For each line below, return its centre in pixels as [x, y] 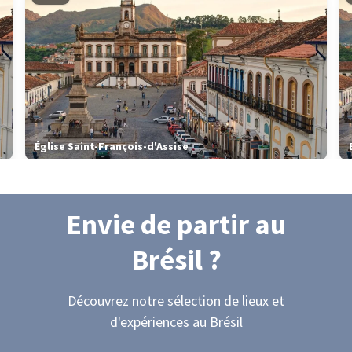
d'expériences [151, 322]
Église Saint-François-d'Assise [112, 146]
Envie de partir [160, 224]
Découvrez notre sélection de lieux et [176, 301]
